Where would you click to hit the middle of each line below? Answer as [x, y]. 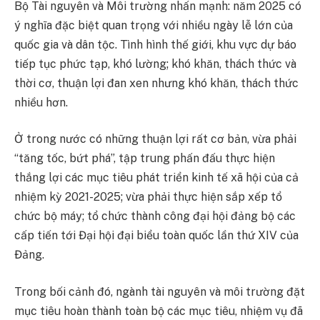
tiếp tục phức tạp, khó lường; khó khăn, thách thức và [155, 64]
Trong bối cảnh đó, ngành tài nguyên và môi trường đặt [160, 291]
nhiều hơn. [41, 102]
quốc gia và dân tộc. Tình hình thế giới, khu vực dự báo [155, 44]
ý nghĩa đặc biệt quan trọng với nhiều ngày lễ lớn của [154, 25]
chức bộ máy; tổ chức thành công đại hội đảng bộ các [155, 216]
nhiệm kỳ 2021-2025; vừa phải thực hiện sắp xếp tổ [148, 197]
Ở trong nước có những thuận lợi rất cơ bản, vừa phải [155, 139]
